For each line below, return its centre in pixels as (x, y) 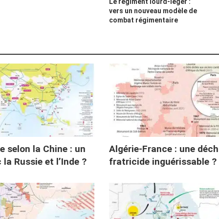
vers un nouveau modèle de (153, 11)
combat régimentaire (143, 20)
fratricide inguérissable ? (163, 161)
